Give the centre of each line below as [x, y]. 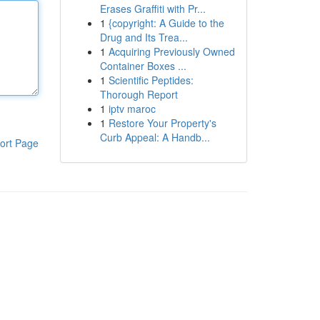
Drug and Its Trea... [144, 37]
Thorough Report [139, 94]
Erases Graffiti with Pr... [152, 9]
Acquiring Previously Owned [171, 51]
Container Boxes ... [143, 66]
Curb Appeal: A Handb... [155, 137]
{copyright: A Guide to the [166, 23]
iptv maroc [132, 109]
